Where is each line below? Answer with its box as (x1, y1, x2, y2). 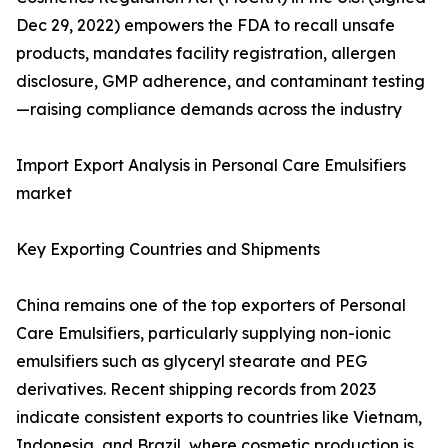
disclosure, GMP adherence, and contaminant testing (16, 71, 425, 92)
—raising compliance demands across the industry (16, 99, 402, 120)
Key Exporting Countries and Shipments (16, 239, 320, 260)
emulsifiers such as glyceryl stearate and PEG (16, 351, 367, 372)
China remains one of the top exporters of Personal (16, 295, 406, 316)
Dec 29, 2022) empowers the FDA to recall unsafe (16, 15, 395, 36)
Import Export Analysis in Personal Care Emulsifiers (16, 155, 406, 176)
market (16, 183, 72, 204)
